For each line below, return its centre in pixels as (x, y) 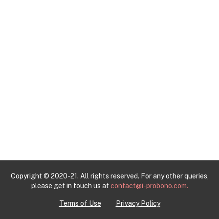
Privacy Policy (138, 203)
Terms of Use (80, 203)
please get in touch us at (71, 186)
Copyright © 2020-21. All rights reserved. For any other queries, (109, 176)
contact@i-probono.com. (149, 186)
